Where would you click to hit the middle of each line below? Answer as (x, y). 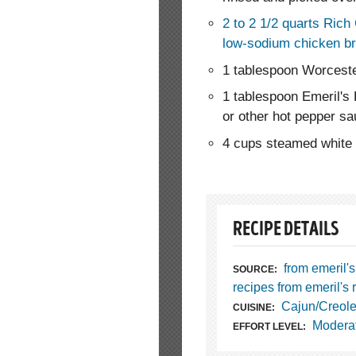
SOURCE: (255, 269)
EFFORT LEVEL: (269, 326)
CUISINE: (254, 307)
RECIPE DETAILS (286, 230)
